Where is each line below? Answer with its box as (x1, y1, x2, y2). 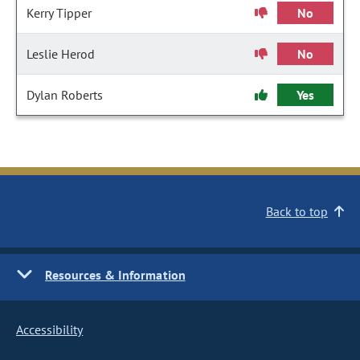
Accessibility (16, 321, 84, 337)
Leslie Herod (27, 46, 95, 62)
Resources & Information (45, 267, 186, 283)
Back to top (265, 203, 328, 219)
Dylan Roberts (27, 87, 103, 103)
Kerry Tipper (27, 5, 92, 21)
